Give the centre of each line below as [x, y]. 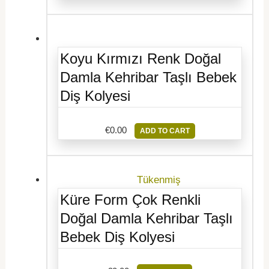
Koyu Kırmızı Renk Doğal [141, 58]
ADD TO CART [165, 131]
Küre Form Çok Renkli [131, 199]
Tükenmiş [159, 180]
